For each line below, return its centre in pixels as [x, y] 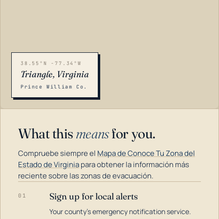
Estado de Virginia [49, 164]
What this [47, 133]
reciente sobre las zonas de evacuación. [86, 176]
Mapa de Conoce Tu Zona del [146, 153]
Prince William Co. [54, 87]
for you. [132, 133]
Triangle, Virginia [55, 74]
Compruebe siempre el [58, 153]
